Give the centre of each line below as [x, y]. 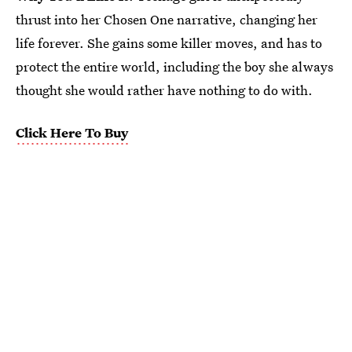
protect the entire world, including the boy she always [174, 67]
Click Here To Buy [72, 133]
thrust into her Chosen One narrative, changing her [167, 20]
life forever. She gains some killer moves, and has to [169, 43]
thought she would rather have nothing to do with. [164, 90]
